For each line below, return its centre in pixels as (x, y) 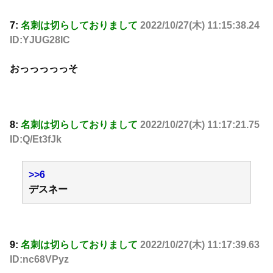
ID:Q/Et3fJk (36, 140)
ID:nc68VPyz (39, 260)
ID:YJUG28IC (40, 40)
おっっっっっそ (44, 68)
